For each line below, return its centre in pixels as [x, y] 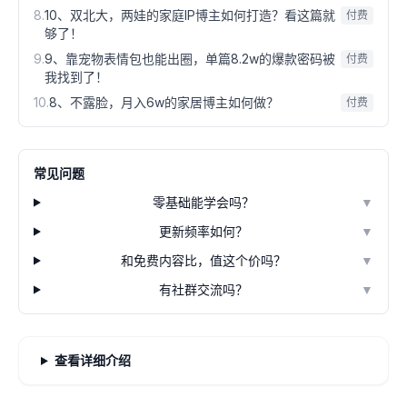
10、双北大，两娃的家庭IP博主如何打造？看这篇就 [190, 15]
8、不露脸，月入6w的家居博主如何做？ [164, 102]
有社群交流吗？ [204, 289]
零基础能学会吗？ [204, 202]
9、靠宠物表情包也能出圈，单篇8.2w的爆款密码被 [190, 59]
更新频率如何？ [204, 231]
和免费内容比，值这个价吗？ [204, 260]
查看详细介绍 [92, 360]
